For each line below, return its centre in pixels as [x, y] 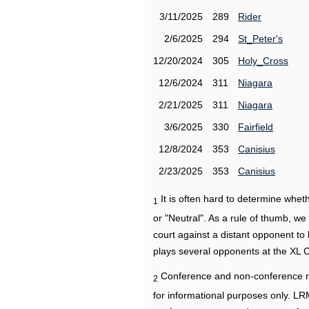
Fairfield [256, 127]
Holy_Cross [263, 61]
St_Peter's [260, 39]
